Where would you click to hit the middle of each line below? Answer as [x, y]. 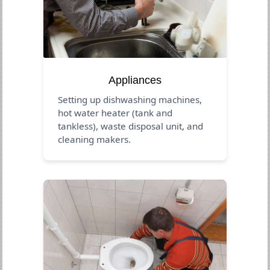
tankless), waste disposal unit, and [131, 126]
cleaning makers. [95, 139]
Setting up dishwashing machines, [130, 99]
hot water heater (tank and [115, 112]
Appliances [135, 80]
